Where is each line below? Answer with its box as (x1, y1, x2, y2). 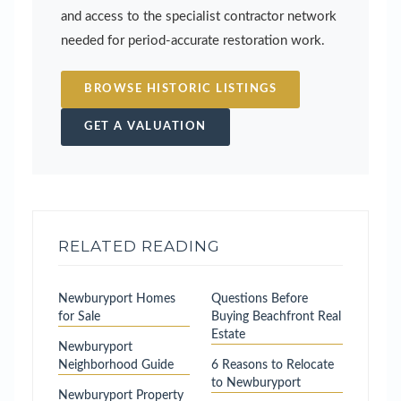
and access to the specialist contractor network (61, 10, 337, 24)
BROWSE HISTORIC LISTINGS (84, 83, 277, 96)
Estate (211, 328, 245, 341)
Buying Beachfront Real (211, 310, 341, 323)
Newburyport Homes (58, 292, 175, 305)
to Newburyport (211, 376, 301, 389)
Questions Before (211, 292, 308, 305)
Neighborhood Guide (58, 358, 174, 371)
